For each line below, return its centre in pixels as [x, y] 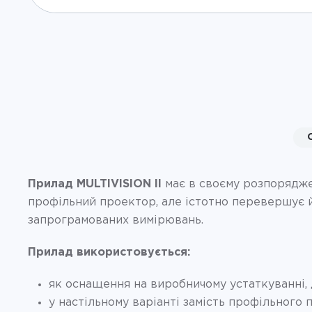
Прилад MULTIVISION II [96, 184]
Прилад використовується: [109, 252]
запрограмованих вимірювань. [116, 220]
